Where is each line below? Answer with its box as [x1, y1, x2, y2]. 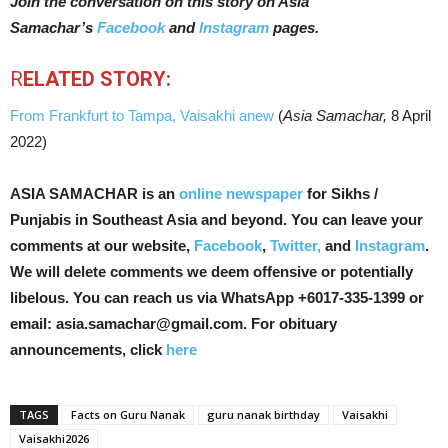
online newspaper [175, 185, 303, 202]
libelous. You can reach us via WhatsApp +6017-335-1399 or [10, 289, 424, 306]
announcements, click [10, 341, 166, 358]
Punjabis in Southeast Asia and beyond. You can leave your [10, 211, 423, 228]
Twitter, [270, 237, 325, 254]
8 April [387, 107, 431, 124]
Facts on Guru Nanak [71, 407, 185, 422]
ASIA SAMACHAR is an [10, 185, 175, 202]
